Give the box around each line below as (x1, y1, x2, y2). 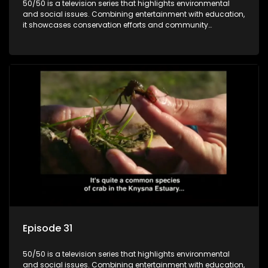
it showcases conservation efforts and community (23, 20, 208, 31)
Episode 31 (23, 221, 72, 235)
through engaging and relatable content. (23, 41, 174, 52)
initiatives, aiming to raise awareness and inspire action (23, 31, 227, 41)
